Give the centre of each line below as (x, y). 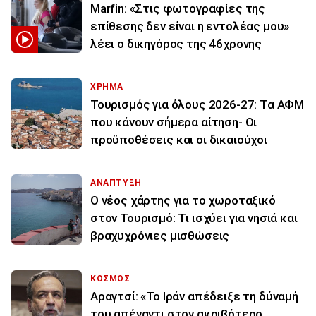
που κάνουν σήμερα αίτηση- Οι (174, 122)
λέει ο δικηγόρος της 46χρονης (176, 43)
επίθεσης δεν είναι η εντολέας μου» (190, 26)
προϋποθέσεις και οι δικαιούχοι (179, 139)
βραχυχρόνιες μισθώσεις (160, 235)
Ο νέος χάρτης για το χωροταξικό (183, 200)
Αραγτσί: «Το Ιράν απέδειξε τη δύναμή (194, 296)
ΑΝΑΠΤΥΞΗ (116, 182)
